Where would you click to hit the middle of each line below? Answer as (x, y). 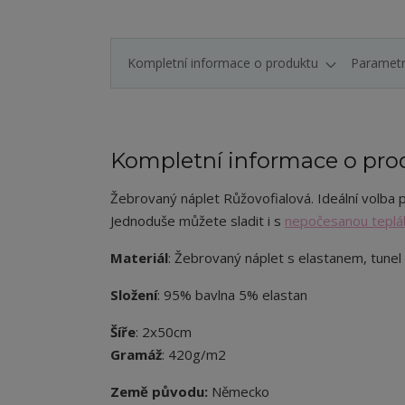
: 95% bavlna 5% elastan (232, 295)
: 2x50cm (164, 332)
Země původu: (159, 391)
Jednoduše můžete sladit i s (198, 221)
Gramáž (136, 354)
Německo (239, 391)
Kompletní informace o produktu (223, 63)
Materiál (139, 258)
